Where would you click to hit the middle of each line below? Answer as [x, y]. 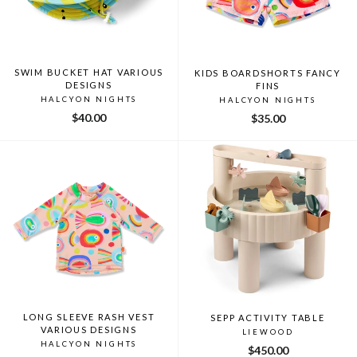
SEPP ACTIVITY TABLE [268, 317]
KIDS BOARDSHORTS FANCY [268, 73]
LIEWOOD [268, 331]
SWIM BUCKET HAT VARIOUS [89, 72]
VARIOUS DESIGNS [89, 329]
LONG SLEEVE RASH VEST [89, 316]
